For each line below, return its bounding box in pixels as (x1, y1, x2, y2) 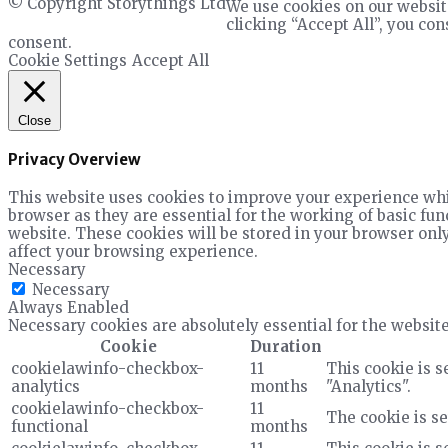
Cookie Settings (8, 50, 127, 70)
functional (11, 416, 88, 436)
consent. (8, 32, 72, 52)
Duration (250, 336, 322, 356)
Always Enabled (8, 297, 129, 317)
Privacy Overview (8, 149, 141, 169)
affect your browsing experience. (8, 241, 258, 261)
